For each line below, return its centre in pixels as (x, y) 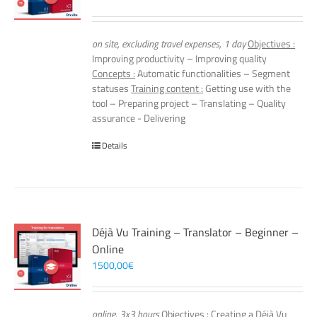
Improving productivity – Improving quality (180, 58)
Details (115, 145)
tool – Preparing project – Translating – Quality (189, 103)
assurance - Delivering (139, 118)
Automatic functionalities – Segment (213, 73)
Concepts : (114, 73)
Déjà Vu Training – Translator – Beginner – (196, 232)
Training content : (167, 88)
